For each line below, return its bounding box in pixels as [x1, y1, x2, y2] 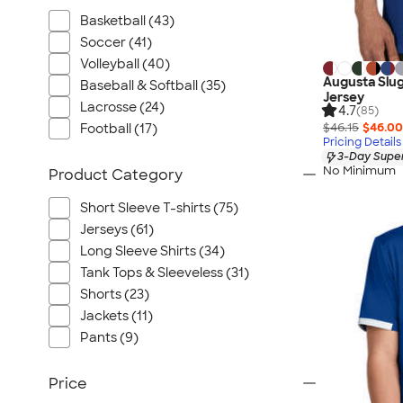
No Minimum [323, 163, 396, 179]
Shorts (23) [80, 286, 149, 302]
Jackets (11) [80, 308, 153, 324]
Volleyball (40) [80, 56, 170, 72]
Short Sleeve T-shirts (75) [80, 200, 238, 216]
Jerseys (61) [80, 221, 154, 237]
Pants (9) [80, 329, 139, 345]
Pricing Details [323, 135, 401, 150]
